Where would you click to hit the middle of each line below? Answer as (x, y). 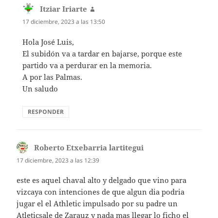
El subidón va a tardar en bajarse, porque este (102, 53)
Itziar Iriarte (64, 9)
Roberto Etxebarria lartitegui (89, 147)
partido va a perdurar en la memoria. (87, 65)
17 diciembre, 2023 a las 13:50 (64, 22)
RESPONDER (46, 111)
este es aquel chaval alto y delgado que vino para (102, 180)
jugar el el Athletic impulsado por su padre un (97, 203)
